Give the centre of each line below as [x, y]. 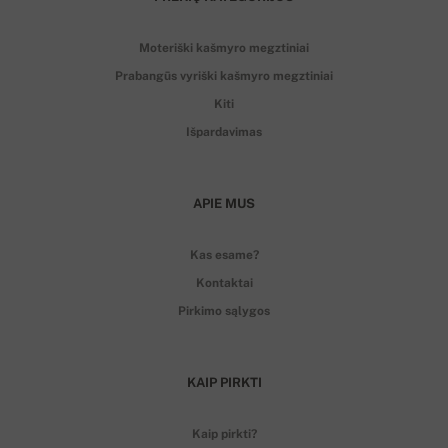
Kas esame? [224, 254]
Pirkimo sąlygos [224, 310]
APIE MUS [224, 203]
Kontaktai [224, 282]
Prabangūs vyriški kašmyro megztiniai [224, 75]
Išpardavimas [224, 131]
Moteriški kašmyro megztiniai [224, 47]
